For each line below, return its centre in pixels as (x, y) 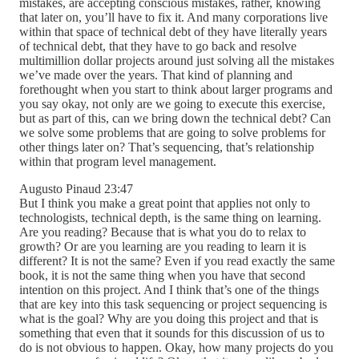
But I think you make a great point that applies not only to (165, 204)
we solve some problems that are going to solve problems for (172, 133)
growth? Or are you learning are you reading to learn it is (163, 247)
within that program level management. (118, 162)
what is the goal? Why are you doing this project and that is (169, 319)
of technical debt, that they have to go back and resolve (158, 46)
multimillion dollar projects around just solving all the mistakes (177, 61)
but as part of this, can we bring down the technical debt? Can (175, 119)
